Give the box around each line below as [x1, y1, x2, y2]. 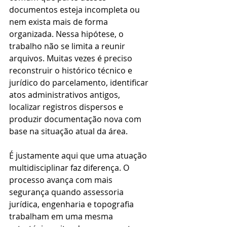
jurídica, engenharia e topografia [9, 199, 136, 210]
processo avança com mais [9, 174, 115, 185]
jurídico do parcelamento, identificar [9, 77, 150, 88]
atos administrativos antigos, [9, 89, 122, 100]
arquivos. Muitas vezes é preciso [9, 53, 134, 64]
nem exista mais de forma [9, 16, 110, 27]
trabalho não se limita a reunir [9, 41, 127, 52]
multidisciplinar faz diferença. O [9, 162, 131, 173]
